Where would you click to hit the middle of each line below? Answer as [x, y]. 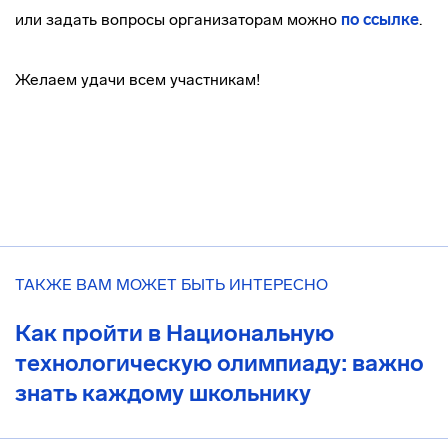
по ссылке [380, 19]
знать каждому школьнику [163, 393]
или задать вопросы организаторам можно [178, 19]
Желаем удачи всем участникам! [137, 79]
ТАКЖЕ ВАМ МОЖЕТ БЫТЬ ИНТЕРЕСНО [171, 284]
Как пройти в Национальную [174, 333]
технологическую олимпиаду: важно [219, 363]
